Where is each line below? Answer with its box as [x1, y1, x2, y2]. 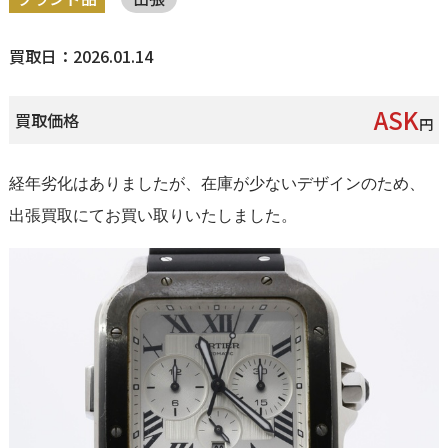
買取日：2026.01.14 [8, 43, 153, 68]
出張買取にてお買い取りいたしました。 [8, 206, 297, 224]
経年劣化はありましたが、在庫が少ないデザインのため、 [8, 174, 425, 192]
